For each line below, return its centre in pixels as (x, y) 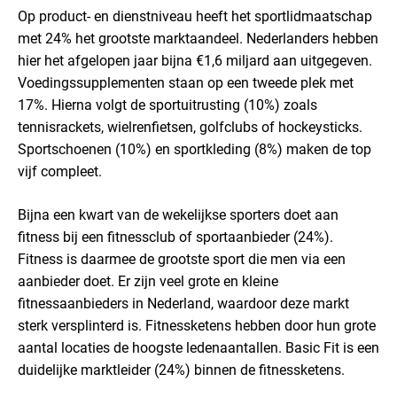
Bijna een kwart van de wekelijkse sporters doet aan (178, 215)
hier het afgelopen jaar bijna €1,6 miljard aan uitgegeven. (195, 61)
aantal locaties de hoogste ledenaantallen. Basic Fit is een (198, 348)
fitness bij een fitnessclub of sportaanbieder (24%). (175, 237)
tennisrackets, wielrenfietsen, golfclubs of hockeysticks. (190, 127)
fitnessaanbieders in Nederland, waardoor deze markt (183, 304)
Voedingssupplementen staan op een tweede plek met (186, 83)
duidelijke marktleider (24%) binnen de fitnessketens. (181, 370)
